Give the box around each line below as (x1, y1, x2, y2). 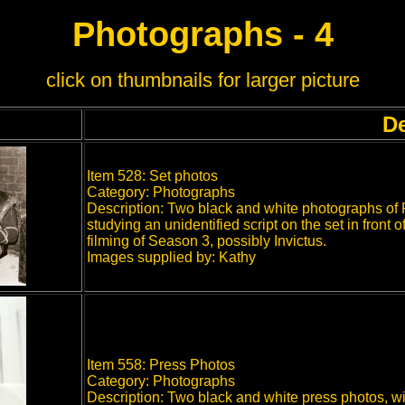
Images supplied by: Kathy (87, 250, 256, 265)
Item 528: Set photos (87, 168, 218, 184)
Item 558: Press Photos (87, 357, 235, 372)
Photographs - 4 (71, 14, 334, 53)
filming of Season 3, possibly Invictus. (87, 233, 326, 249)
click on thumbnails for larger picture (45, 69, 360, 91)
